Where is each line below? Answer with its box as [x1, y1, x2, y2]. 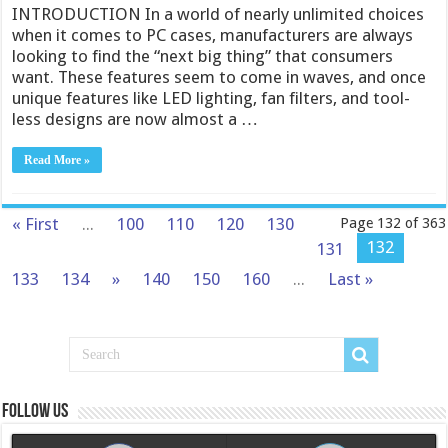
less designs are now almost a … [12, 109, 259, 130]
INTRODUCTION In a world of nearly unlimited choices [12, 4, 425, 25]
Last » [328, 269, 374, 290]
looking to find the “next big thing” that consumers [12, 46, 394, 67]
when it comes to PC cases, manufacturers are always [12, 25, 414, 46]
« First [12, 214, 60, 235]
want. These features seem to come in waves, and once [12, 67, 427, 88]
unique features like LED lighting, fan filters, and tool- [12, 88, 411, 109]
